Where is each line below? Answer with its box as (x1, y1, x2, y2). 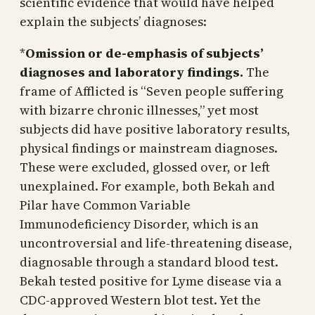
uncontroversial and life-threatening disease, (20, 233, 292, 252)
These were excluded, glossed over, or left (20, 157, 270, 176)
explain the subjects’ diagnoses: (20, 12, 207, 30)
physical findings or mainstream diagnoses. (20, 139, 278, 157)
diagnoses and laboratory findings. (20, 63, 243, 81)
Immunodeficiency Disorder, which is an (20, 214, 259, 233)
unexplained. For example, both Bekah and (20, 176, 275, 195)
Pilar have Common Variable (20, 195, 191, 214)
